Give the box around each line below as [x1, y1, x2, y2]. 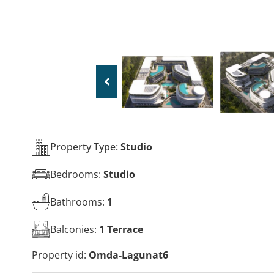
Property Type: [50, 139, 120, 154]
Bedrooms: [50, 167, 103, 181]
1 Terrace [99, 222, 143, 236]
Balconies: [50, 222, 99, 236]
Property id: [32, 248, 89, 262]
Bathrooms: [50, 194, 107, 209]
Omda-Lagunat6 [89, 248, 168, 262]
